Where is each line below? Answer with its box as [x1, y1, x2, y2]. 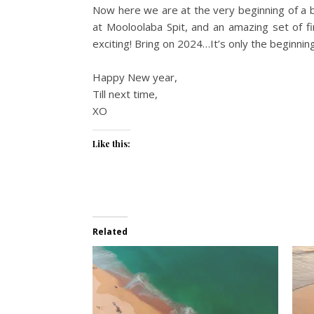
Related [93, 226, 128, 238]
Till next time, [93, 87, 158, 102]
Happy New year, [93, 70, 177, 85]
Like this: [93, 138, 130, 150]
